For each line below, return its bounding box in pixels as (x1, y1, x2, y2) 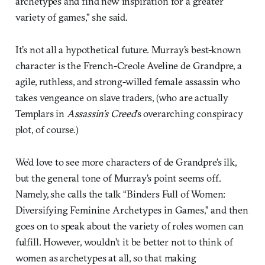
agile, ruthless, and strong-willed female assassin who (15, 75, 240, 88)
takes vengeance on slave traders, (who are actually (15, 91, 229, 104)
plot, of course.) (15, 122, 79, 135)
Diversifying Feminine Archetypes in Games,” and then (15, 203, 248, 216)
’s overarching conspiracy (135, 106, 243, 119)
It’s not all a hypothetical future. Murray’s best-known (15, 43, 241, 56)
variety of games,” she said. (15, 10, 128, 23)
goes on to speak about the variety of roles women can (15, 219, 244, 232)
